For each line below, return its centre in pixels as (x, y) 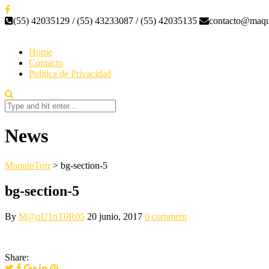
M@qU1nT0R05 (52, 216)
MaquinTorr (28, 165)
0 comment (166, 216)
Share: (17, 257)
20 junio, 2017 (115, 216)
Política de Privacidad (70, 74)
